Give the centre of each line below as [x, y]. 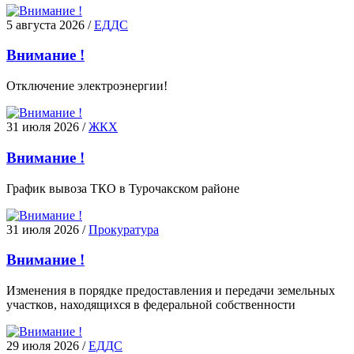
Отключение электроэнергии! [87, 86]
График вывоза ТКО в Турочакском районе [123, 188]
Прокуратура [124, 229]
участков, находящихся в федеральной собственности [151, 305]
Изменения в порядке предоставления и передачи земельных [171, 291]
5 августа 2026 [45, 24]
